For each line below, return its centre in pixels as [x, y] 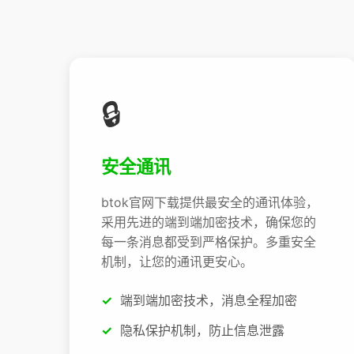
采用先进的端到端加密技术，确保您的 [209, 222]
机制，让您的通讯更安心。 [177, 262]
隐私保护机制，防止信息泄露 [202, 330]
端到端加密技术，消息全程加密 [209, 301]
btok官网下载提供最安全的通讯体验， [210, 203]
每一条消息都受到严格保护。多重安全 [209, 242]
